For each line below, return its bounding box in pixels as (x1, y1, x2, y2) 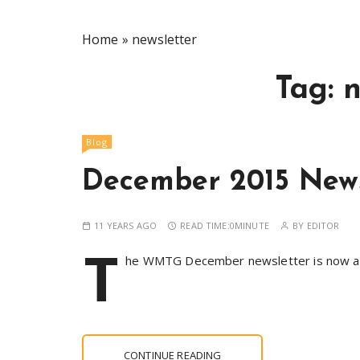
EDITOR (306, 219, 340, 231)
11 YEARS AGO (94, 219, 157, 231)
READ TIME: (180, 219, 230, 231)
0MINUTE (229, 219, 269, 231)
